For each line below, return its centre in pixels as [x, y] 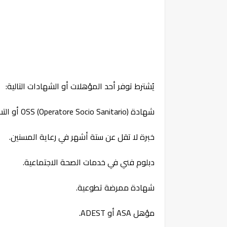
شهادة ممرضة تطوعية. [115, 188]
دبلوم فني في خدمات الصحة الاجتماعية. [89, 162]
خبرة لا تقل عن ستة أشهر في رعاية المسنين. [82, 137]
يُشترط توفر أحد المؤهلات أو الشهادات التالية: [80, 86]
